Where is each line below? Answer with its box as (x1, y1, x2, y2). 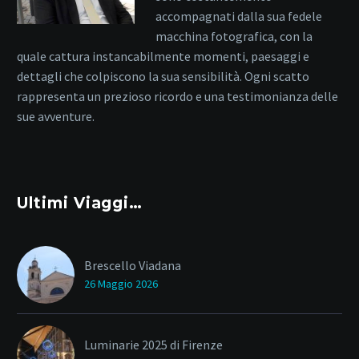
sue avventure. (17, 108, 95, 125)
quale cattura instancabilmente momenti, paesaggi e (17, 48, 309, 65)
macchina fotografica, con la (155, 28, 313, 45)
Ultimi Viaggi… (17, 194, 143, 213)
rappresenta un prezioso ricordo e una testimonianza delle (17, 88, 338, 105)
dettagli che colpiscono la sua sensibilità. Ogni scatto (17, 68, 309, 85)
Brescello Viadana (84, 257, 181, 274)
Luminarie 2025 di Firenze (84, 337, 223, 353)
